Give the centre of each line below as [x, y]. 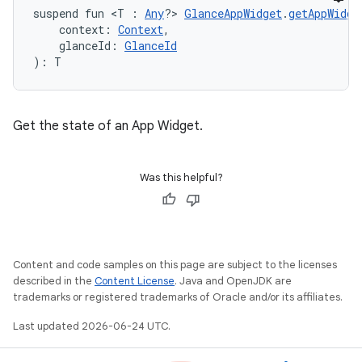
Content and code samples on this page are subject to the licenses [175, 265]
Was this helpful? [181, 177]
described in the [54, 281]
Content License [135, 281]
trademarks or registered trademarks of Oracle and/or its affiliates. [178, 297]
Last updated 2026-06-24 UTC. [92, 326]
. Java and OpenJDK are [233, 281]
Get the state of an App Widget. [108, 126]
